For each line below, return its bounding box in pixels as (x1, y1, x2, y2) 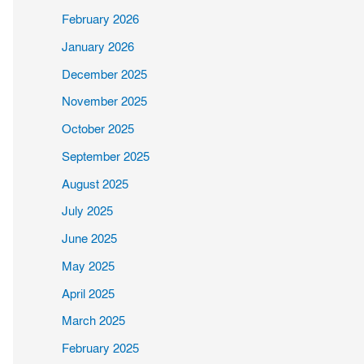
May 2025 (62, 258, 115, 275)
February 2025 (62, 340, 139, 357)
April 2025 (62, 285, 115, 302)
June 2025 (62, 231, 117, 247)
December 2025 (62, 66, 147, 83)
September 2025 (62, 148, 149, 165)
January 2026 (62, 38, 134, 55)
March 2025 (62, 313, 125, 330)
